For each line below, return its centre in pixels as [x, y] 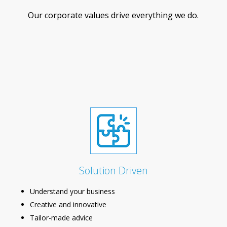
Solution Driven [113, 170]
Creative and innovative [68, 204]
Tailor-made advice [61, 217]
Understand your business [72, 191]
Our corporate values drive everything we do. [113, 15]
